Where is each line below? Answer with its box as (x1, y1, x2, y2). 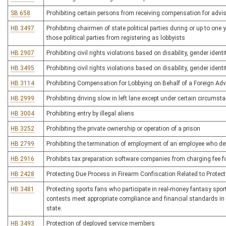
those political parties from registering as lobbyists (46, 34, 185, 41)
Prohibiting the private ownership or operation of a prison (46, 125, 200, 132)
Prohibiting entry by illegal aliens (46, 110, 134, 117)
